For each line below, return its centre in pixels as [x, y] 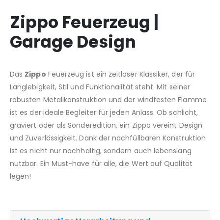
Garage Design [73, 42]
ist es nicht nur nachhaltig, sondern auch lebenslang [101, 151]
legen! [21, 177]
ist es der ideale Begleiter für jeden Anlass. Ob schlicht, [104, 113]
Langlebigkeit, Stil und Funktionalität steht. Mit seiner [100, 87]
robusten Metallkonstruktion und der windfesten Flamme [108, 100]
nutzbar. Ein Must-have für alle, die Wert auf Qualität [101, 164]
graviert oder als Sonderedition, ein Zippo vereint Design [106, 125]
